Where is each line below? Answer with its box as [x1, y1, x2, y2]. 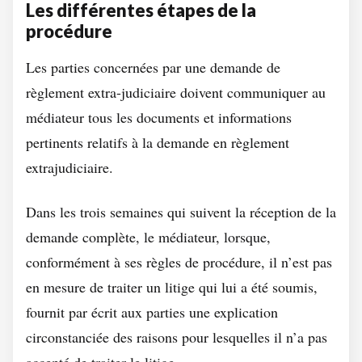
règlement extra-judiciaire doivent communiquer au [26, 82, 326, 102]
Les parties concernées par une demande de [26, 57, 280, 77]
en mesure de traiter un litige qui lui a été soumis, [26, 277, 318, 297]
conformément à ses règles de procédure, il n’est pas [26, 252, 332, 271]
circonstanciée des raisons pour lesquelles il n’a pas [26, 327, 327, 347]
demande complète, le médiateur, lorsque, [26, 227, 271, 246]
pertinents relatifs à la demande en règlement [26, 133, 289, 152]
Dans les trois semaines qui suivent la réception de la [26, 202, 336, 221]
